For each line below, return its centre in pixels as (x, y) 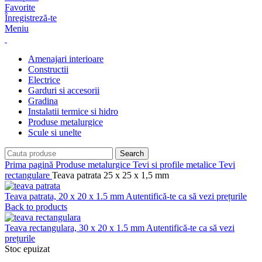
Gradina (43, 101)
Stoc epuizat (27, 249)
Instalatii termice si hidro (73, 111)
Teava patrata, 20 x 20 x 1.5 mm (65, 196)
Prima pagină (30, 165)
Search (132, 154)
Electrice (44, 80)
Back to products (36, 207)
